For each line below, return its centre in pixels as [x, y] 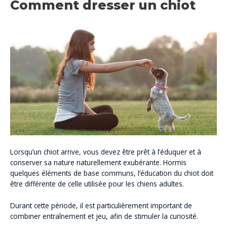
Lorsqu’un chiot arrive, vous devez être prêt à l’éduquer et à [106, 152]
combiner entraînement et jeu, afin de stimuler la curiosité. [105, 216]
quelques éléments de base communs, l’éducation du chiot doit [112, 173]
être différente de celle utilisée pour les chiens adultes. [98, 184]
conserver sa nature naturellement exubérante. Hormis [98, 163]
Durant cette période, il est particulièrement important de [101, 206]
